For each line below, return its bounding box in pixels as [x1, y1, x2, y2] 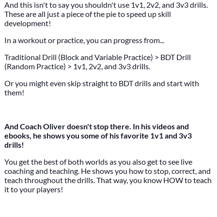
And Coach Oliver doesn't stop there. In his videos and [4, 122, 189, 131]
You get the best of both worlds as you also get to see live [4, 157, 192, 166]
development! [4, 18, 51, 28]
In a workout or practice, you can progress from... [4, 35, 164, 45]
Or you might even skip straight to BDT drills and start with [4, 78, 199, 88]
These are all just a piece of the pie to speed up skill [4, 9, 171, 18]
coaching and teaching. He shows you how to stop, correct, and [4, 166, 211, 175]
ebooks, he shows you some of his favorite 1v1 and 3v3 [4, 131, 192, 140]
